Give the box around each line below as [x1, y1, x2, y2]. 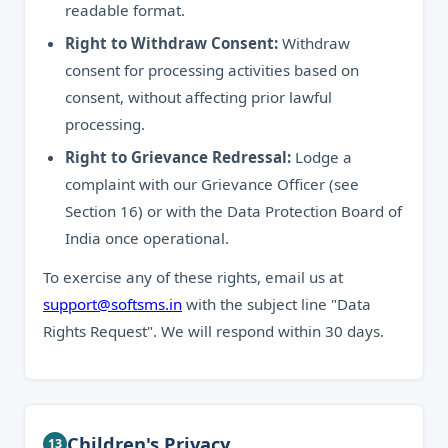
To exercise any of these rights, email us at [43, 267, 343, 287]
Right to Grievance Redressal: [65, 147, 291, 167]
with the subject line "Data [182, 294, 371, 314]
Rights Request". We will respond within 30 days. [43, 321, 384, 341]
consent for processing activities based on [65, 60, 359, 80]
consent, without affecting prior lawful [65, 87, 332, 107]
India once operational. [65, 228, 229, 248]
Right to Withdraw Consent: [65, 33, 278, 53]
